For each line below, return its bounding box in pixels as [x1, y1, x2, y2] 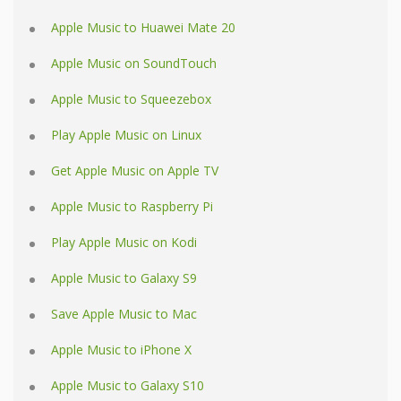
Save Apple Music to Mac [51, 305, 197, 323]
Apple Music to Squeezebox [51, 90, 211, 108]
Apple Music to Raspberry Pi [51, 198, 213, 216]
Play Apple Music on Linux [51, 126, 201, 144]
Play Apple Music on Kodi [51, 234, 197, 252]
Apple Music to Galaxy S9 [51, 269, 197, 287]
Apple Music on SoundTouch [51, 55, 217, 73]
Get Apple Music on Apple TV [51, 162, 218, 180]
